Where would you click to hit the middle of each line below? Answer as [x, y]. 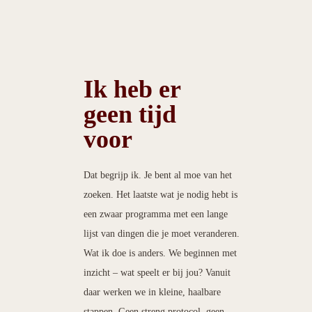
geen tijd [130, 115]
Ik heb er [132, 89]
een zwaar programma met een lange [156, 214]
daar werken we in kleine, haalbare [152, 292]
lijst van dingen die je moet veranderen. [162, 234]
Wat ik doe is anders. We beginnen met [160, 253]
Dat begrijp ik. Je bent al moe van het [158, 175]
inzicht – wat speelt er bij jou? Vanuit [157, 273]
